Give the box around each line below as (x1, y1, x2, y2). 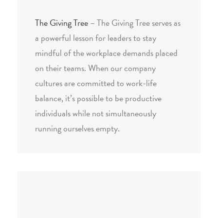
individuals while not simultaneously (35, 107, 156, 120)
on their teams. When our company (35, 61, 156, 74)
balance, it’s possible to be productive (35, 91, 162, 105)
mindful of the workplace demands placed (35, 46, 178, 59)
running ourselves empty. (35, 122, 120, 135)
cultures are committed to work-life (35, 76, 157, 90)
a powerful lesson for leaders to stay (35, 31, 156, 44)
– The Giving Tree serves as (88, 16, 181, 29)
